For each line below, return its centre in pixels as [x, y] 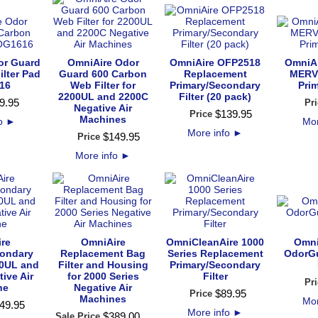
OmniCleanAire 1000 [215, 242]
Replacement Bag [103, 253]
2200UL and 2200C [103, 97]
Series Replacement [215, 253]
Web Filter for [103, 85]
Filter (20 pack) [215, 97]
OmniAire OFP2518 [215, 62]
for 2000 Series [103, 276]
